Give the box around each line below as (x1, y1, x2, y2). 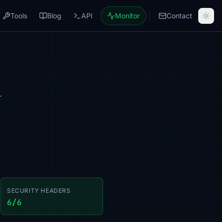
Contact (166, 11, 192, 20)
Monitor (115, 11, 140, 20)
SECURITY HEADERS (7, 187, 71, 194)
